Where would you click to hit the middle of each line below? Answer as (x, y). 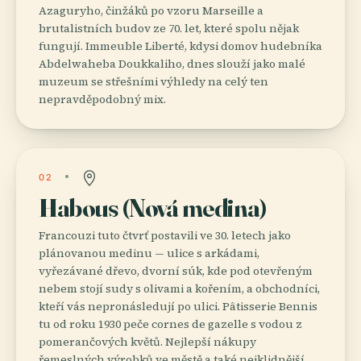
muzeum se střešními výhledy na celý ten (154, 81)
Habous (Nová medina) (153, 207)
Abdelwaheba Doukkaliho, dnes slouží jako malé (172, 63)
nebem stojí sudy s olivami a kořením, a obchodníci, (179, 288)
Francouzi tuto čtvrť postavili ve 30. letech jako (165, 235)
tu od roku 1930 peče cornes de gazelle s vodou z (170, 324)
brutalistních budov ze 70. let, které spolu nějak (169, 28)
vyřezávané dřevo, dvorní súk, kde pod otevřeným (176, 270)
